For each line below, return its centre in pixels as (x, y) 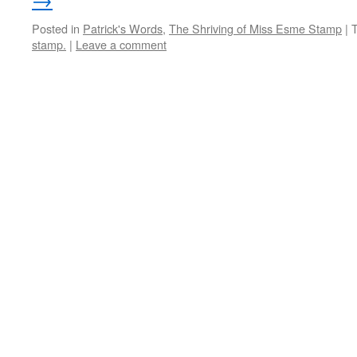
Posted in (56, 28)
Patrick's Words (123, 28)
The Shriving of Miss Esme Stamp (255, 28)
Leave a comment (121, 44)
